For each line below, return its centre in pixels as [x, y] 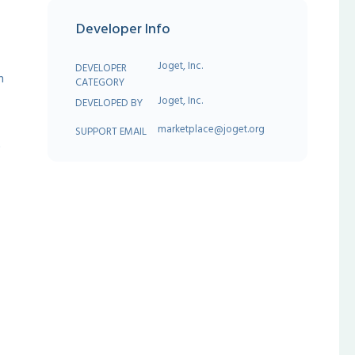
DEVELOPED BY [109, 103]
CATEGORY [100, 82]
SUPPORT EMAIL [111, 131]
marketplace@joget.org [212, 129]
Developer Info [124, 29]
